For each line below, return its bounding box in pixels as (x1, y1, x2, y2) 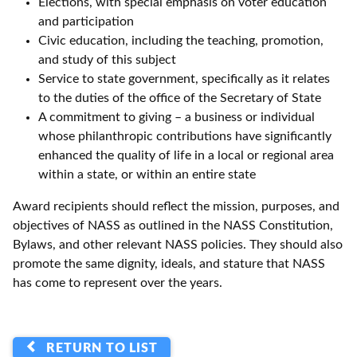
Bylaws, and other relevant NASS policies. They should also (13, 238, 343, 251)
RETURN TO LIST (38, 342, 158, 355)
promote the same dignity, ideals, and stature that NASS (13, 257, 325, 270)
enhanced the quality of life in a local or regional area (38, 149, 334, 162)
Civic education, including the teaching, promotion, (38, 34, 324, 47)
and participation (38, 15, 134, 28)
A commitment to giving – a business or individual (38, 111, 315, 124)
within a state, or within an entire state (38, 168, 256, 181)
